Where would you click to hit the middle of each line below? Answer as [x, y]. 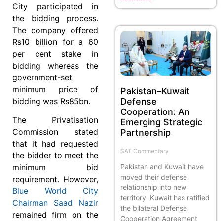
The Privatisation [55, 120]
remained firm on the [55, 214]
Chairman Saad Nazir [55, 203]
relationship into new [153, 187]
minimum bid [55, 167]
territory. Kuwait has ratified [165, 197]
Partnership [146, 132]
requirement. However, [55, 179]
